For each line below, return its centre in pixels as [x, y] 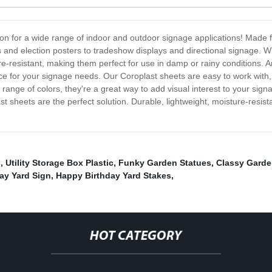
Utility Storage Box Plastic [59, 163]
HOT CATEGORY [136, 237]
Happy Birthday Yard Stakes [114, 176]
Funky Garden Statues [165, 163]
